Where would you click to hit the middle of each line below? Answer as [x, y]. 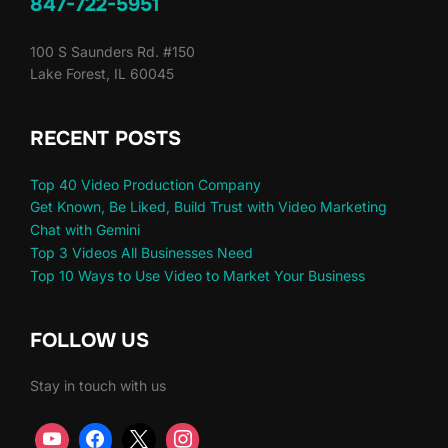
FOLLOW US [89, 341]
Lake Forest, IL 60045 [102, 73]
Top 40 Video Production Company [145, 184]
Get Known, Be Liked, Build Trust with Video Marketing [208, 207]
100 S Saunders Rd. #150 [112, 51]
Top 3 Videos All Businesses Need [141, 252]
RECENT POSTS [105, 138]
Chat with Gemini [85, 230]
